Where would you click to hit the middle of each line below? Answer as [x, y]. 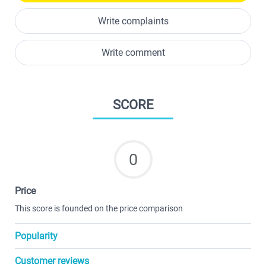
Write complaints [133, 21]
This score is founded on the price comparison [99, 208]
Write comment [133, 53]
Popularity [36, 236]
